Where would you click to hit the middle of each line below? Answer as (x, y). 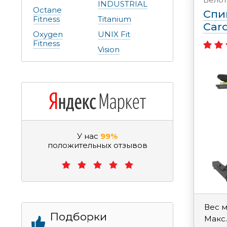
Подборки (79, 217)
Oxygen (48, 34)
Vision (109, 50)
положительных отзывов (97, 145)
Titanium (115, 19)
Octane (47, 10)
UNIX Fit (114, 34)
